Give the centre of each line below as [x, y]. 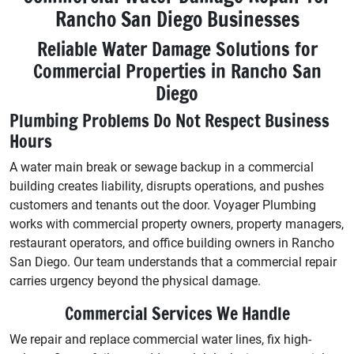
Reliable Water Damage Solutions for [177, 49]
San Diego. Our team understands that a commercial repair [173, 262]
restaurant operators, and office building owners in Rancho [172, 243]
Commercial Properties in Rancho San [177, 72]
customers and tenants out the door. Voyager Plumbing [163, 205]
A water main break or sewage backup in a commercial [162, 168]
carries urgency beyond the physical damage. [135, 281]
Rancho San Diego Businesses [177, 20]
